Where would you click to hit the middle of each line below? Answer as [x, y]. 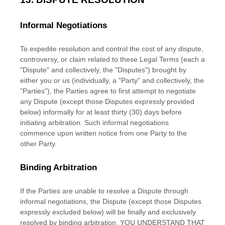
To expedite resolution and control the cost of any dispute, [112, 49]
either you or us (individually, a [69, 80]
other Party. [38, 144]
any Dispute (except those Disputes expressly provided [107, 101]
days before [162, 112]
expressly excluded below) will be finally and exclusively [108, 212]
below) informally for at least [66, 112]
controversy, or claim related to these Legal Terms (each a [113, 59]
